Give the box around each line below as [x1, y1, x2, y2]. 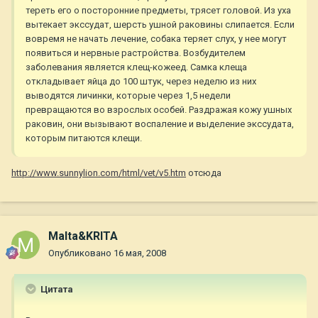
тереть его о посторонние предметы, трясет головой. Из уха [26, 5, 291, 16]
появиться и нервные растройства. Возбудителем [26, 48, 246, 59]
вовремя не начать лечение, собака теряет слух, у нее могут [26, 33, 287, 45]
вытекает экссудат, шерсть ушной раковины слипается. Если [26, 19, 295, 31]
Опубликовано [48, 248, 114, 259]
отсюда [186, 168, 221, 179]
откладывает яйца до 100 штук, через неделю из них [26, 76, 256, 87]
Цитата [38, 284, 73, 295]
